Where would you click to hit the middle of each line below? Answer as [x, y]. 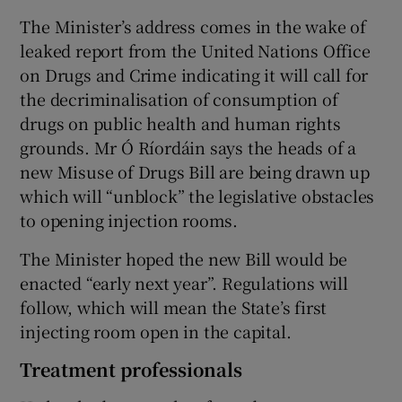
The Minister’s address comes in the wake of [193, 26]
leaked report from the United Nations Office [195, 51]
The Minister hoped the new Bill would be [184, 259]
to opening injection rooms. [129, 220]
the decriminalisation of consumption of [179, 99]
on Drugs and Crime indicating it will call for [194, 75]
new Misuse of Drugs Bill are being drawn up [195, 172]
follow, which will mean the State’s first [174, 307]
